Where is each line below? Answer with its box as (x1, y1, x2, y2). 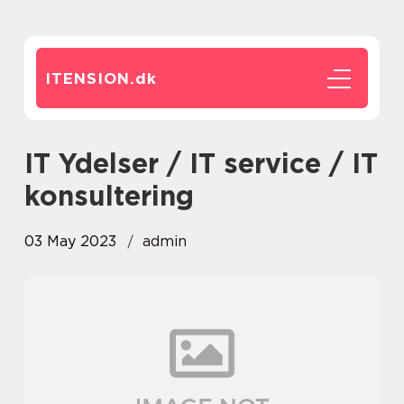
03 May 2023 (24, 233, 116, 250)
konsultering (24, 179, 194, 212)
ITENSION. (45, 69, 135, 87)
